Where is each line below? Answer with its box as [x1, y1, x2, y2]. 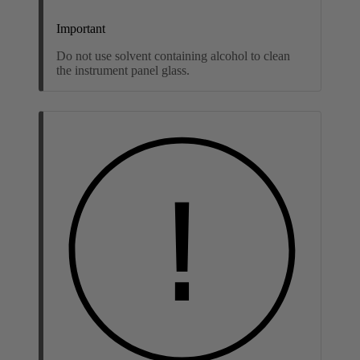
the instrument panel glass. [56, 63, 190, 77]
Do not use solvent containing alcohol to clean [56, 48, 290, 63]
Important [56, 21, 105, 35]
